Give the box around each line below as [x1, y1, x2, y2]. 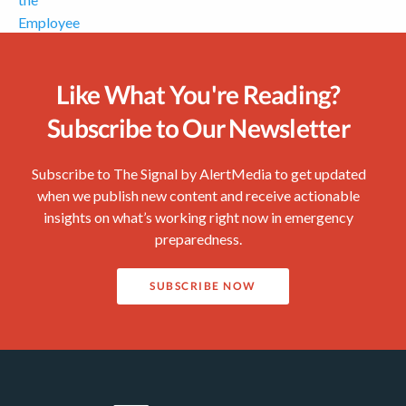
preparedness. [155, 230, 242, 248]
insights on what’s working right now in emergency [43, 208, 353, 227]
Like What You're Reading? [56, 79, 341, 111]
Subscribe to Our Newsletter [47, 112, 350, 144]
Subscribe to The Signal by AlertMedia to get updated [31, 165, 366, 183]
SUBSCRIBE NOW [150, 279, 256, 294]
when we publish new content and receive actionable [37, 187, 360, 205]
